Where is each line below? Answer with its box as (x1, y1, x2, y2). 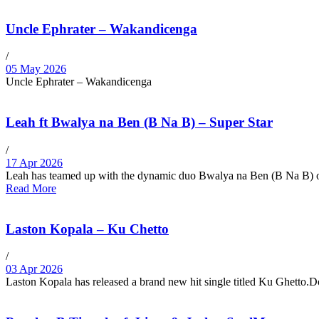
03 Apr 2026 (6, 263, 63, 276)
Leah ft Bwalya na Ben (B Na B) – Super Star (6, 115, 273, 130)
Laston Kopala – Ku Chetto (6, 221, 169, 236)
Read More (6, 182, 56, 194)
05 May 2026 (6, 63, 66, 75)
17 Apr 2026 (6, 156, 63, 169)
